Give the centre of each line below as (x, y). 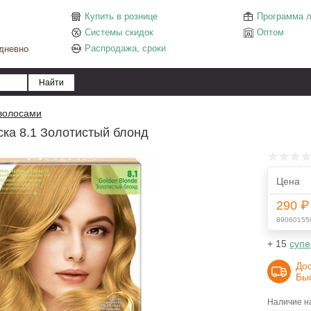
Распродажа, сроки (125, 48)
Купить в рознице (121, 16)
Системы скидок (119, 32)
